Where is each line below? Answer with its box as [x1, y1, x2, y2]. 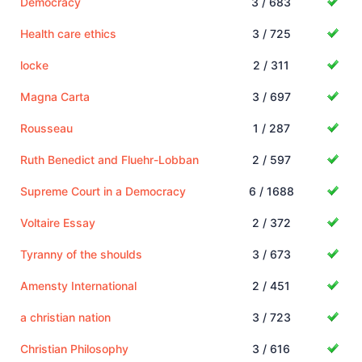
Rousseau [20, 120, 73, 135]
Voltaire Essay [20, 215, 95, 229]
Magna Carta [20, 89, 90, 103]
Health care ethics [20, 26, 116, 40]
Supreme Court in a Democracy [20, 183, 186, 198]
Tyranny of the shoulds [20, 246, 142, 261]
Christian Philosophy [20, 341, 128, 356]
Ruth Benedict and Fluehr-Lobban [20, 152, 199, 166]
